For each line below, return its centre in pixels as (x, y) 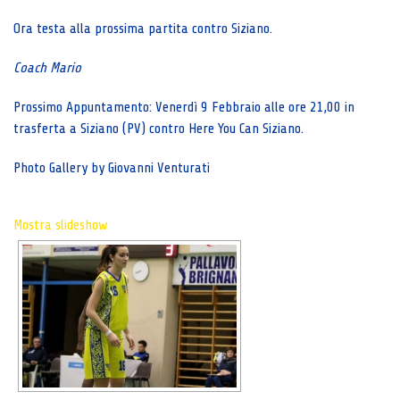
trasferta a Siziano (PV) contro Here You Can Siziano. (158, 129)
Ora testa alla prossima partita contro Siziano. (143, 29)
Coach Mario (47, 68)
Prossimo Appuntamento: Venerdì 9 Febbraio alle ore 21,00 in (184, 107)
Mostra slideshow (61, 225)
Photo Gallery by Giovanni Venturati (112, 168)
